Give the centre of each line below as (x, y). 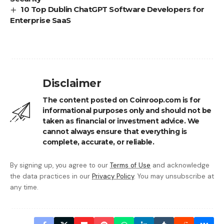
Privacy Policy (113, 176)
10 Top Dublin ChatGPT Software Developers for (112, 9)
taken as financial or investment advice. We (121, 121)
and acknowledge (180, 165)
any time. (24, 187)
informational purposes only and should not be (127, 111)
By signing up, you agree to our (60, 165)
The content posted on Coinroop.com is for (121, 100)
